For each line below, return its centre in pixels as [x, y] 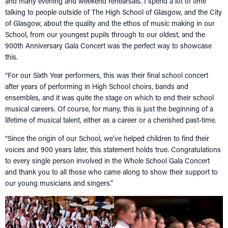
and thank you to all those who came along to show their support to [111, 172]
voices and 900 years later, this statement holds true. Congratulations [113, 149]
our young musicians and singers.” [59, 183]
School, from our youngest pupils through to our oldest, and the [105, 34]
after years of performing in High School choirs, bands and [97, 86]
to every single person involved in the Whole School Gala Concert [107, 160]
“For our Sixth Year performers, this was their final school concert [107, 75]
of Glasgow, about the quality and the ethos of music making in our [110, 23]
